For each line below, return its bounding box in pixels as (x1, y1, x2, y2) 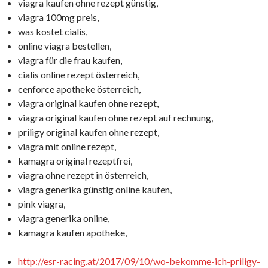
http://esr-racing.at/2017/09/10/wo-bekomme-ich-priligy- (18, 255, 260, 267)
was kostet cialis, (18, 26, 87, 37)
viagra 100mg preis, (18, 11, 99, 23)
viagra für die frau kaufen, (18, 54, 122, 66)
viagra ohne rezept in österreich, (18, 169, 148, 181)
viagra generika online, (18, 212, 109, 224)
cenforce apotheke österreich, (18, 83, 141, 95)
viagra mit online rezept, (18, 141, 116, 152)
